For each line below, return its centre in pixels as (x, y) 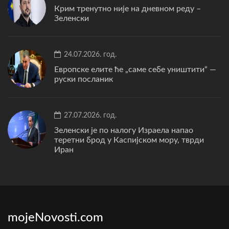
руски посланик (84, 79)
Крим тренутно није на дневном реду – (128, 8)
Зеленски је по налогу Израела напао (124, 130)
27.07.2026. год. (89, 115)
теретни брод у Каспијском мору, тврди (129, 140)
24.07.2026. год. (89, 54)
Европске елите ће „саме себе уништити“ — (135, 69)
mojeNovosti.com (55, 217)
